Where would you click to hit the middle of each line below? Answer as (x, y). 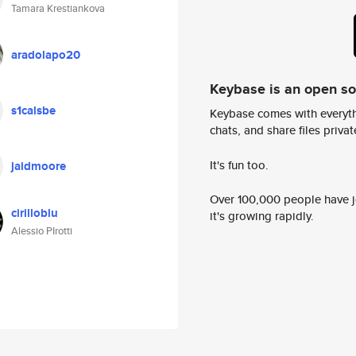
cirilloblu (35, 213)
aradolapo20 (46, 55)
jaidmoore (39, 166)
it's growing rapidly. (262, 216)
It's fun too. (239, 164)
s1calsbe (33, 110)
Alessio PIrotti (42, 231)
